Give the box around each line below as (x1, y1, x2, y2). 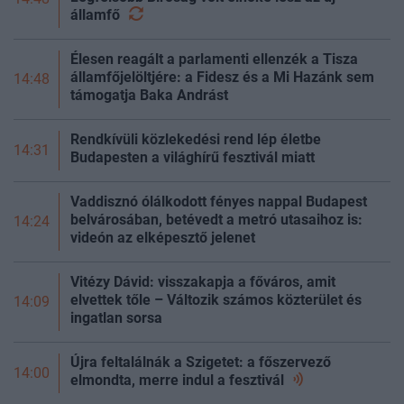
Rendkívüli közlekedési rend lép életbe (70, 130, 321, 148)
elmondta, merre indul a (70, 371, 229, 389)
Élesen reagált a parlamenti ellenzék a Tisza (70, 50, 358, 68)
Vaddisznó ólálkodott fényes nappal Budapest (70, 192, 367, 210)
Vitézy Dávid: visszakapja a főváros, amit (70, 272, 335, 290)
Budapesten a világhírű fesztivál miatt (70, 148, 315, 166)
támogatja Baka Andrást (70, 86, 228, 104)
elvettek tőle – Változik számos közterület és (70, 290, 362, 308)
